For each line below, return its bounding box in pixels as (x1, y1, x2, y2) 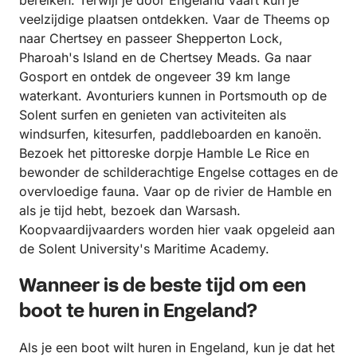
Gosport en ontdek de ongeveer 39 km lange (19, 69, 290, 85)
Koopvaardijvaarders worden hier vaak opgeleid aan (19, 222, 335, 238)
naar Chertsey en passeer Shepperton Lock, (19, 30, 283, 47)
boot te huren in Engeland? (19, 300, 257, 325)
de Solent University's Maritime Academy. (19, 241, 269, 257)
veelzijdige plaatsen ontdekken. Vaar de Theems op (19, 11, 330, 28)
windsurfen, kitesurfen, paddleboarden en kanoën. (19, 126, 322, 143)
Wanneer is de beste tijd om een (19, 274, 306, 300)
